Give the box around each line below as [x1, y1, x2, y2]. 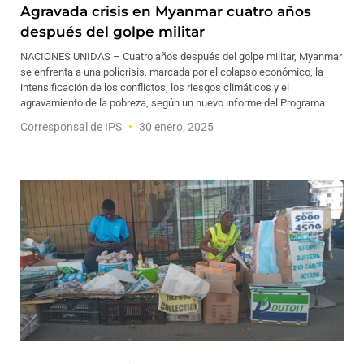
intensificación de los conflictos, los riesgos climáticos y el [20, 81, 289, 93]
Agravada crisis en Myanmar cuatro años [20, 3, 311, 19]
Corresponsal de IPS [20, 120, 124, 133]
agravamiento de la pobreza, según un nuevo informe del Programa [20, 97, 325, 109]
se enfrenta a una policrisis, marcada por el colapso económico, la [20, 66, 323, 78]
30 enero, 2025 [136, 120, 214, 133]
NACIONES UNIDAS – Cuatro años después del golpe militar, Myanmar [20, 50, 342, 63]
